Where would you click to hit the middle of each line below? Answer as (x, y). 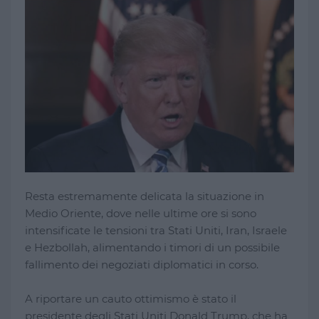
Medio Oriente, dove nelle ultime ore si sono (141, 213)
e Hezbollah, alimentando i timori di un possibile (152, 247)
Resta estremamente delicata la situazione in (145, 196)
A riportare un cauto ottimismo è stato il (131, 298)
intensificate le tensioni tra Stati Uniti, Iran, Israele (156, 230)
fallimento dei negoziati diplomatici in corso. (142, 264)
